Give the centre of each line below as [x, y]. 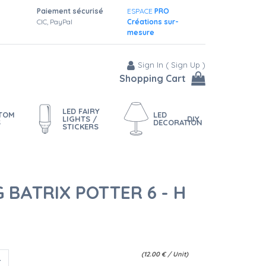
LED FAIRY [81, 111]
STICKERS [81, 126]
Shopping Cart [153, 78]
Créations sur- [153, 22]
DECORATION [178, 122]
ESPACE [140, 11]
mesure [140, 32]
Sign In [151, 65]
